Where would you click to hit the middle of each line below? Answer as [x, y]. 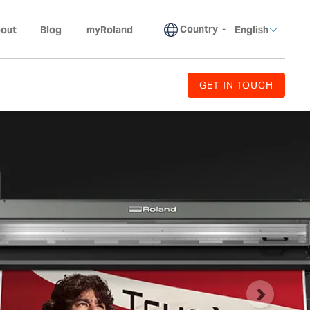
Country [199, 29]
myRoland [110, 29]
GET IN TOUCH [236, 85]
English [252, 29]
